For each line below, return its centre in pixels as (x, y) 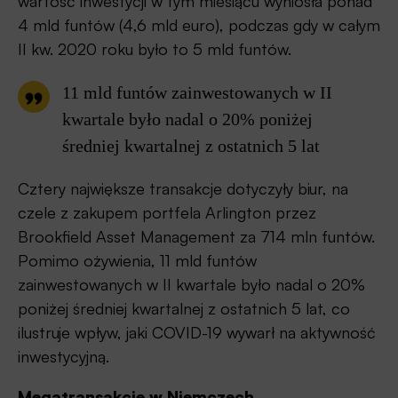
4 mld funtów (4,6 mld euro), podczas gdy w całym (199, 24)
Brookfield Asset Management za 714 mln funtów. (196, 236)
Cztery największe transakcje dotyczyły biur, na (183, 188)
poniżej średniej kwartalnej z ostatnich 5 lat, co (184, 308)
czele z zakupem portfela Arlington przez (167, 212)
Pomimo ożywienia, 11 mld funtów (137, 260)
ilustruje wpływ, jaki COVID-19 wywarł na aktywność (197, 332)
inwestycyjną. (64, 356)
